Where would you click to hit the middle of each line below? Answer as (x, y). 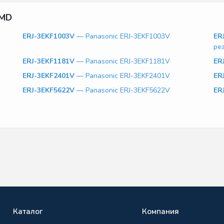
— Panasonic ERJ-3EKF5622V (122, 90)
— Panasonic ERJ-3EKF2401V (122, 76)
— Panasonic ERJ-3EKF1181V (122, 61)
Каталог (28, 211)
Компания (161, 211)
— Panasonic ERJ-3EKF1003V (122, 36)
